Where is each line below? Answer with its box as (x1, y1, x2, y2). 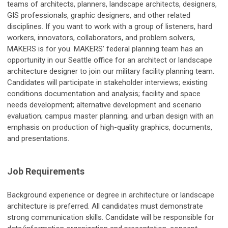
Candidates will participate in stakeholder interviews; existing (7, 78, 208, 88)
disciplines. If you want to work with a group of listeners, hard (7, 22, 212, 32)
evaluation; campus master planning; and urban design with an (7, 111, 214, 121)
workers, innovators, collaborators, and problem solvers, (7, 33, 195, 43)
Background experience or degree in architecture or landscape (7, 190, 214, 200)
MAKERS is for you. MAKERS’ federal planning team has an (7, 44, 203, 54)
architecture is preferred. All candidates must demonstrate (7, 202, 203, 211)
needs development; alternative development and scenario (7, 100, 202, 110)
